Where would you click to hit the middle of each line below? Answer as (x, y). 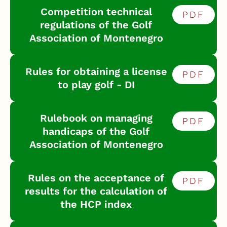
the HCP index (96, 204)
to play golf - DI (96, 85)
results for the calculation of (96, 191)
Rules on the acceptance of (96, 178)
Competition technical (96, 12)
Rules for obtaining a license (96, 71)
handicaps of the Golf (96, 131)
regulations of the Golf (96, 25)
